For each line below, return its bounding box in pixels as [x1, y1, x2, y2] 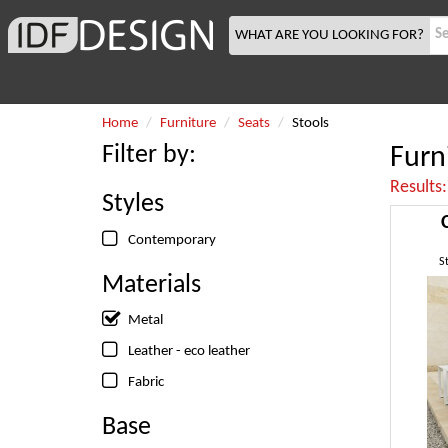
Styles [102, 191, 164, 218]
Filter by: [102, 142, 196, 169]
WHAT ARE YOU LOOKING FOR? [235, 27, 424, 43]
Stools [292, 116, 329, 131]
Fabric [128, 375, 164, 390]
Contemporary [128, 232, 216, 248]
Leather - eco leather [128, 344, 250, 359]
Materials [102, 271, 201, 299]
